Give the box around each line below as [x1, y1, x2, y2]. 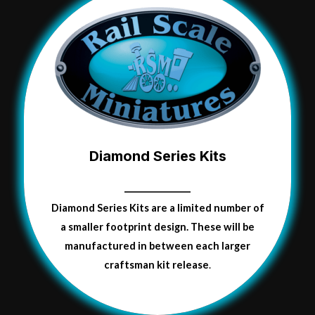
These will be [191, 221, 255, 233]
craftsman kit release [104, 259, 209, 271]
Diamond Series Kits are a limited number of [51, 202, 264, 214]
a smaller [60, 221, 105, 233]
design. [154, 221, 188, 233]
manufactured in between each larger [65, 240, 250, 252]
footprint [105, 221, 152, 233]
